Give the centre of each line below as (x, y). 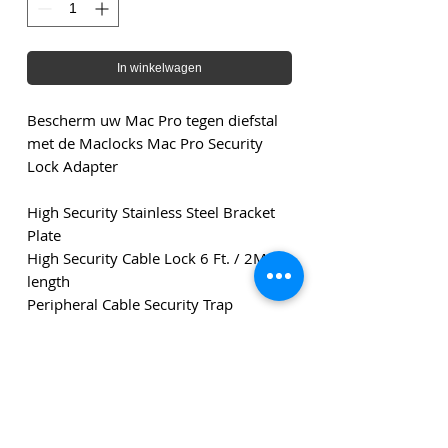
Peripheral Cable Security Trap (132, 304)
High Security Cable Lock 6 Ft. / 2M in (155, 258)
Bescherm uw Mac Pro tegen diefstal (152, 120)
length (50, 281)
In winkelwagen (159, 68)
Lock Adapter (72, 166)
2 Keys (49, 327)
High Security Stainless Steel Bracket (151, 212)
